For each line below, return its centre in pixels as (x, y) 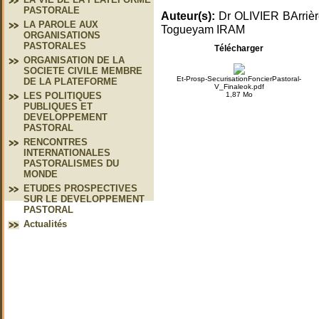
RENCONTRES (56, 142)
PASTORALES (55, 46)
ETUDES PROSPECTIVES (80, 188)
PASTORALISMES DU (71, 163)
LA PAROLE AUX (61, 25)
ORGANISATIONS (62, 35)
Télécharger (239, 48)
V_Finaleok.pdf (239, 86)
